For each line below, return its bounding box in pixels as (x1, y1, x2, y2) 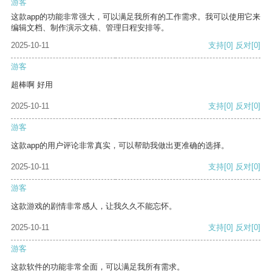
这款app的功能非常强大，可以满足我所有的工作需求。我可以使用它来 (11, 12, 260, 22)
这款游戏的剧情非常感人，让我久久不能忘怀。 (11, 202, 177, 211)
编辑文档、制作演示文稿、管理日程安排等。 (11, 23, 169, 33)
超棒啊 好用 (11, 80, 53, 90)
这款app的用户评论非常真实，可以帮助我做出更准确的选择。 (11, 141, 229, 151)
